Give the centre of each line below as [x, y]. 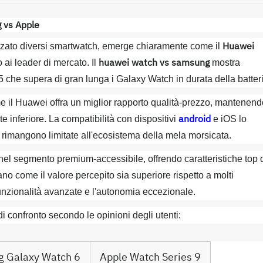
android [195, 119]
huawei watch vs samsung [154, 63]
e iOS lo [229, 119]
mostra [225, 63]
